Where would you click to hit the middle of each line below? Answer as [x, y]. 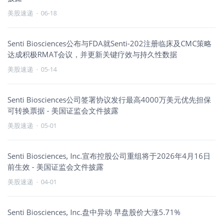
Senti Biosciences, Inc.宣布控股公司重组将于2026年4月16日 [109, 156]
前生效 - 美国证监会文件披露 [56, 167]
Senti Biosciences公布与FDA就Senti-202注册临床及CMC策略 [110, 43]
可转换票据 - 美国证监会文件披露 [63, 111]
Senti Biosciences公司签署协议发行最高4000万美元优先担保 [109, 100]
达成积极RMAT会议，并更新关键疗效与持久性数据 [92, 54]
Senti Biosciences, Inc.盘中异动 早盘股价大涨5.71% [94, 212]
